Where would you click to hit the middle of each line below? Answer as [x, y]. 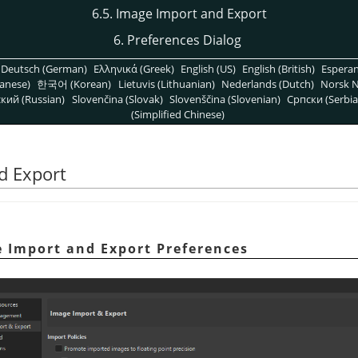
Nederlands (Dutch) [267, 84]
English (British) [279, 68]
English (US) [208, 68]
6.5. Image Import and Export [179, 13]
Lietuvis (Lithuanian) [166, 84]
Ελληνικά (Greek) [133, 68]
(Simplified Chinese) [178, 114]
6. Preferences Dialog [177, 40]
